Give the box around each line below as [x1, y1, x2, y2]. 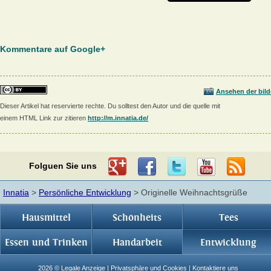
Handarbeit [112, 236, 162, 249]
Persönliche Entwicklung [39, 187, 131, 197]
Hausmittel [21, 211, 71, 224]
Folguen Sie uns [28, 161, 97, 171]
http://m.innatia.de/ [88, 114, 148, 122]
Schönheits [113, 211, 162, 224]
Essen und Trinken [4, 236, 88, 249]
